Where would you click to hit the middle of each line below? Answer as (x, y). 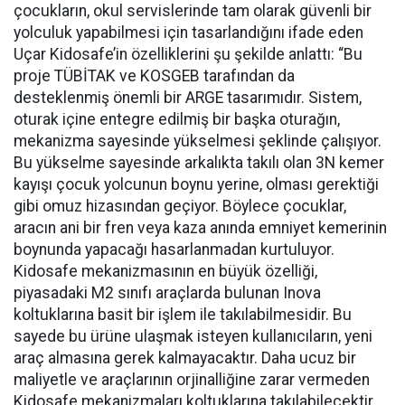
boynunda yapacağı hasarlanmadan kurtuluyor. (174, 250)
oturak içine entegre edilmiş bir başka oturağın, (177, 120)
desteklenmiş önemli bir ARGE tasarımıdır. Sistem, (188, 98)
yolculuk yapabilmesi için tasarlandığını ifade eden (188, 33)
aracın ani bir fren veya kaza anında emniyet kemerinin (200, 228)
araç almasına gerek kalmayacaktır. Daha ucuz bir (185, 358)
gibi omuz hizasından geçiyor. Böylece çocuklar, (180, 207)
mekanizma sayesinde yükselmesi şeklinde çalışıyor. (199, 141)
